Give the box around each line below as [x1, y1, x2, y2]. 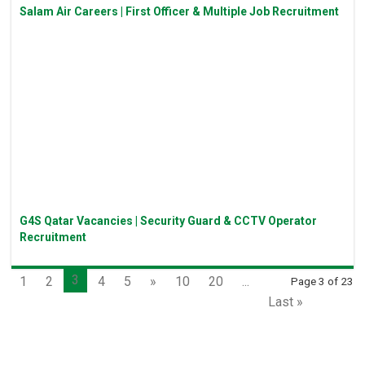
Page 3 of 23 [290, 275, 354, 288]
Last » [268, 294, 304, 310]
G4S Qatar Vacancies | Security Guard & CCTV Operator [20, 214, 318, 228]
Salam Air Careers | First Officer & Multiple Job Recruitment [20, 4, 340, 18]
